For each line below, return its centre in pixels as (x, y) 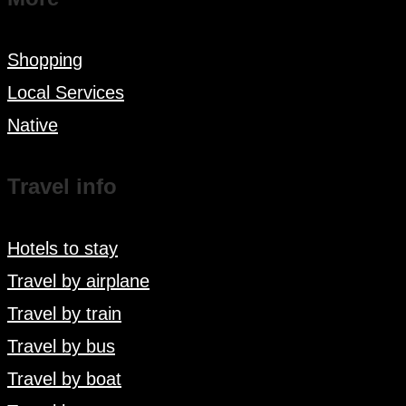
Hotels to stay (63, 248)
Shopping (45, 60)
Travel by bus (61, 346)
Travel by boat (64, 378)
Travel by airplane (78, 280)
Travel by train (64, 313)
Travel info (62, 186)
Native (33, 126)
